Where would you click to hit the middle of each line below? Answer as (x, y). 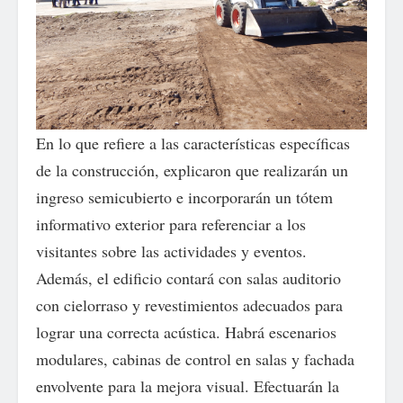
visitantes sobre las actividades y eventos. (171, 251)
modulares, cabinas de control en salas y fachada (195, 358)
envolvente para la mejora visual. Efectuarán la (188, 385)
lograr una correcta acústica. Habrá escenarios (186, 331)
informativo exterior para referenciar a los (171, 224)
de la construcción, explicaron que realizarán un (192, 170)
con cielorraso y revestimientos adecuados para (189, 304)
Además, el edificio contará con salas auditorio (188, 278)
